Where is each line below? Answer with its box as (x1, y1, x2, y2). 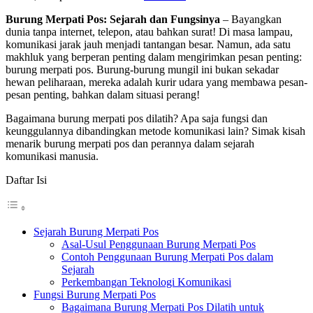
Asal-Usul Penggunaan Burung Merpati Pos (61, 238, 256, 250)
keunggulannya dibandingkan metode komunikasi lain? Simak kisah (6, 124, 305, 137)
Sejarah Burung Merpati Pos (34, 225, 159, 238)
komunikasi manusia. (6, 150, 99, 162)
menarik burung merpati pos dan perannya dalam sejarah (6, 137, 254, 150)
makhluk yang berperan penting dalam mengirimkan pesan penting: (6, 50, 302, 63)
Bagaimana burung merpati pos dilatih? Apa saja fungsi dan (6, 112, 268, 124)
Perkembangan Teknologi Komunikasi (61, 275, 231, 288)
